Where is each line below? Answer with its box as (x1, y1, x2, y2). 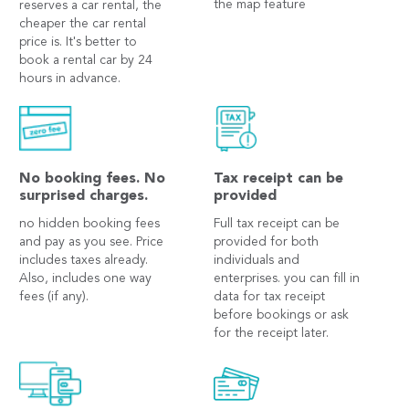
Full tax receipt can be (214, 217, 340, 231)
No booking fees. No (19, 172, 166, 187)
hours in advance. (19, 72, 121, 86)
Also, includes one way (19, 272, 152, 286)
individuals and (214, 254, 299, 267)
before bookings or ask (214, 309, 349, 322)
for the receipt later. (214, 327, 329, 341)
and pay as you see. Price (19, 236, 164, 249)
